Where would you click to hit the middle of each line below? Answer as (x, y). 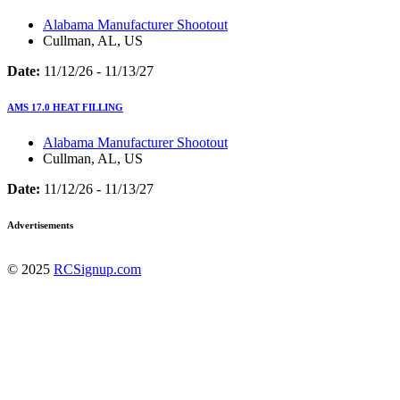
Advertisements (40, 225)
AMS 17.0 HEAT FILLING (65, 108)
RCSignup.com (97, 270)
